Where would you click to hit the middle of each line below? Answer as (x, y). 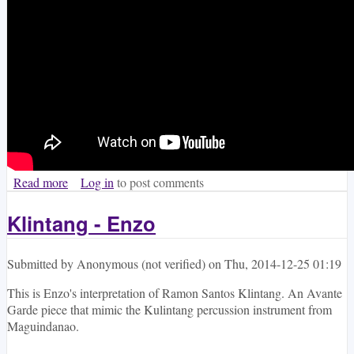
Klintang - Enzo (81, 224)
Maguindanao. (45, 326)
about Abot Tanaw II (120, 182)
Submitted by (42, 264)
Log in (97, 182)
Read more (41, 182)
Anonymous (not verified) (141, 264)
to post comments (159, 182)
